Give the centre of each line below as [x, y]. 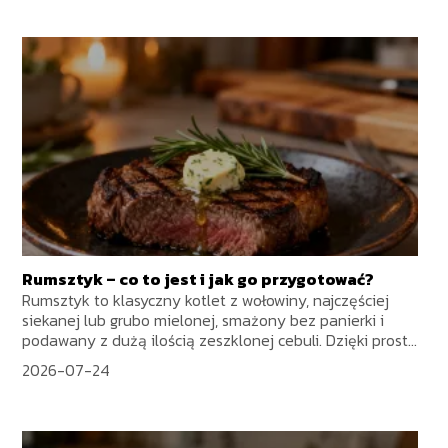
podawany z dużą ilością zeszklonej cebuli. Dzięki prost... [220, 340]
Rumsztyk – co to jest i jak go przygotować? [198, 279]
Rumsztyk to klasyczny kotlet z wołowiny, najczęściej [206, 300]
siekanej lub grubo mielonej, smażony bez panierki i [203, 320]
